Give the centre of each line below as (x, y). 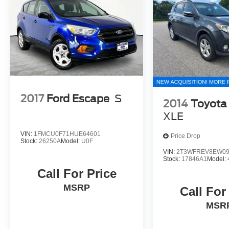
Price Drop (186, 136)
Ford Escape (78, 99)
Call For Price (77, 173)
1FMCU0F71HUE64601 (67, 134)
